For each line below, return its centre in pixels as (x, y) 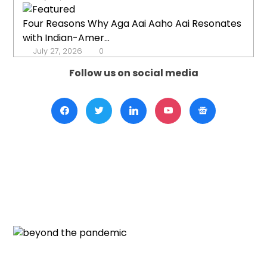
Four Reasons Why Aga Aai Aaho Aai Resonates (132, 24)
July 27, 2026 (58, 51)
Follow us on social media (133, 73)
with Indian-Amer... (66, 38)
